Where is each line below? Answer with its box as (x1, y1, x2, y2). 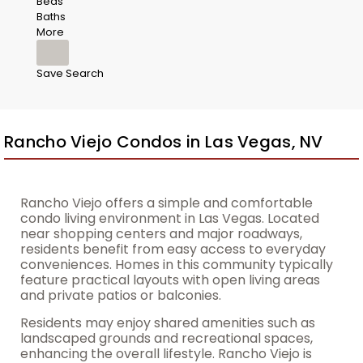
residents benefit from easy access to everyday (20, 240, 326, 258)
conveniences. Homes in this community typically (20, 255, 333, 274)
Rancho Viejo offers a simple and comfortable (20, 194, 313, 212)
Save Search (36, 66, 104, 81)
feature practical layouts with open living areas (20, 271, 320, 289)
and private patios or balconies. (20, 286, 221, 305)
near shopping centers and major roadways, (20, 224, 302, 243)
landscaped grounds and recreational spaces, (20, 329, 313, 348)
